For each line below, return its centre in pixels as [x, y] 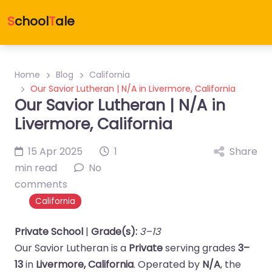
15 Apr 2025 [55, 151]
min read [36, 168]
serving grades [200, 248]
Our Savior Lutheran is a [72, 248]
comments [41, 184]
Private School [49, 232]
